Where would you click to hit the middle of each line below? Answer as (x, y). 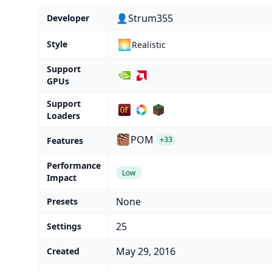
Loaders (63, 116)
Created (63, 251)
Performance (74, 166)
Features (65, 141)
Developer (68, 18)
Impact (62, 178)
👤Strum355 (144, 19)
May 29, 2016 (146, 252)
